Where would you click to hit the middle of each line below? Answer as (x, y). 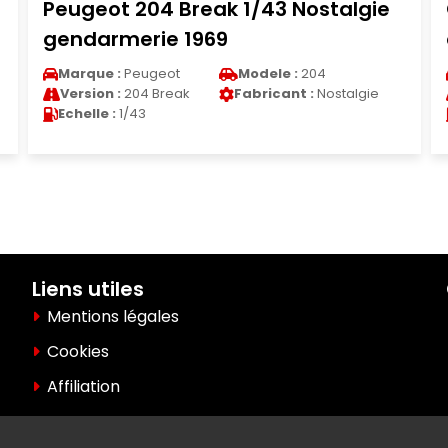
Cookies (78, 351)
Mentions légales (113, 316)
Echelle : (86, 113)
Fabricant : (274, 93)
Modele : (268, 73)
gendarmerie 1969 (135, 39)
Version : (90, 93)
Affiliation (84, 386)
